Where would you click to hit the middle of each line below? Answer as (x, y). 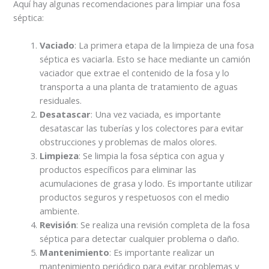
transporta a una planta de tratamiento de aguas (139, 87)
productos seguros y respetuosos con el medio (135, 197)
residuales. (61, 101)
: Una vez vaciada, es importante (156, 114)
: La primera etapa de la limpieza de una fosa (165, 45)
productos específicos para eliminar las (118, 170)
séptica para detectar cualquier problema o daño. (140, 239)
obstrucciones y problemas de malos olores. (128, 142)
